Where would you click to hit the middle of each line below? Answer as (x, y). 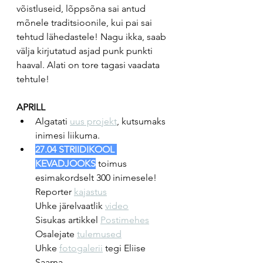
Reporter (55, 192)
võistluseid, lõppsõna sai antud (82, 9)
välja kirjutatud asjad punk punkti (86, 51)
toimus (112, 163)
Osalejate (56, 234)
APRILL (31, 107)
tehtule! (33, 79)
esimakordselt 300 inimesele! (97, 178)
